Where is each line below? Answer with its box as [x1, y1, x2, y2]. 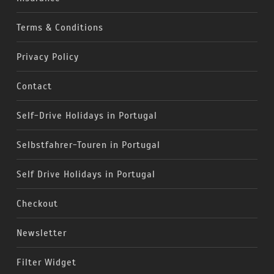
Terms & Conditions [16, 22, 103, 33]
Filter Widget [16, 257, 76, 268]
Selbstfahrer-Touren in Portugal [16, 139, 160, 150]
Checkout [16, 198, 58, 209]
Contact [16, 81, 52, 92]
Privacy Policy [16, 51, 79, 62]
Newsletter [16, 228, 67, 239]
